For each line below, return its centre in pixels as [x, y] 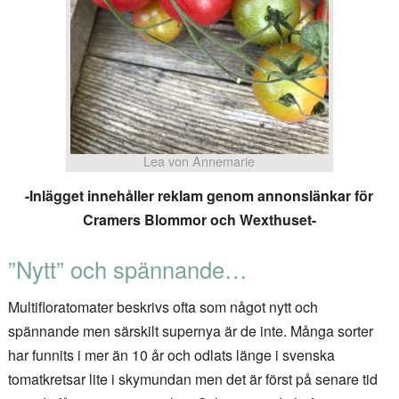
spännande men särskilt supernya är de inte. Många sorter [190, 330]
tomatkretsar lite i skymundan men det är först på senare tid [192, 379]
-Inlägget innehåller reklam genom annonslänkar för [199, 196]
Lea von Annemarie [199, 160]
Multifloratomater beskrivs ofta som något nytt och [163, 306]
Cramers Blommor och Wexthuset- [199, 220]
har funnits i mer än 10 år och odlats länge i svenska [171, 354]
